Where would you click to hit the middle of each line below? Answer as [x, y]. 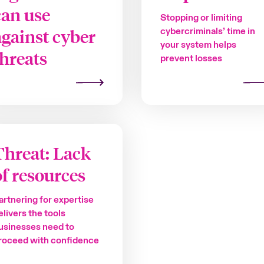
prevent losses [191, 58]
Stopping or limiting [201, 17]
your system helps [198, 44]
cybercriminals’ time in [208, 31]
